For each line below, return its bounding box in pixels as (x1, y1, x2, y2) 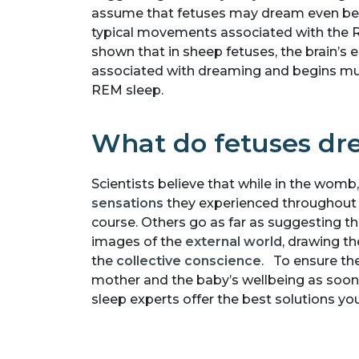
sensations (91, 195, 163, 211)
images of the (91, 233, 185, 249)
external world (185, 233, 282, 249)
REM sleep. (91, 82, 163, 98)
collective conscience (116, 252, 261, 268)
